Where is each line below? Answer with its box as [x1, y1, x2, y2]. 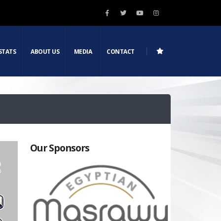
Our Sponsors [30, 141, 90, 154]
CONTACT [107, 47, 135, 56]
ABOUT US [31, 47, 60, 56]
